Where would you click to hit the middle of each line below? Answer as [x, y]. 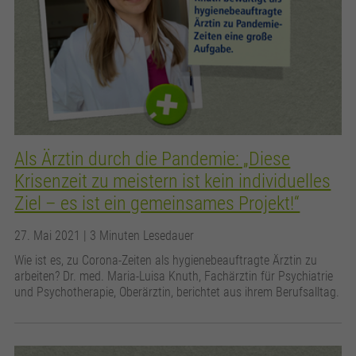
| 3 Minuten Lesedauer [139, 236]
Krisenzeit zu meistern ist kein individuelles [173, 182]
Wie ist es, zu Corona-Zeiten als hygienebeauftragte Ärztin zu [166, 261]
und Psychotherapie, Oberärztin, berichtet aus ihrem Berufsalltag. [177, 292]
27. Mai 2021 [49, 236]
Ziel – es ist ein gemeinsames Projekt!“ [157, 204]
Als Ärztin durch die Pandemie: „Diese [153, 159]
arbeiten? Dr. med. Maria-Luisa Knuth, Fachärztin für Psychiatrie [174, 277]
